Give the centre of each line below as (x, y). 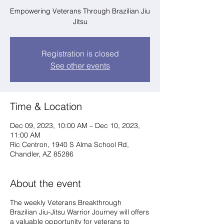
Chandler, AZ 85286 (42, 154)
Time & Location (46, 106)
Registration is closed (80, 53)
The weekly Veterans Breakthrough (66, 202)
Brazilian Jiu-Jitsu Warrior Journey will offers (79, 212)
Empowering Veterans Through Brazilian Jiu (80, 11)
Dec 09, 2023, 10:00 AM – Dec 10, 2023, (75, 125)
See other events (80, 65)
